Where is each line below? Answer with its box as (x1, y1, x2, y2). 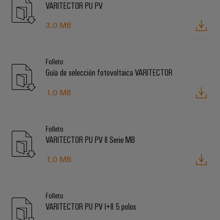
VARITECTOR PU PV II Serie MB (46, 134, 135, 145)
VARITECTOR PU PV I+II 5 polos (46, 200, 136, 212)
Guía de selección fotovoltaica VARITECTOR (46, 67, 172, 78)
